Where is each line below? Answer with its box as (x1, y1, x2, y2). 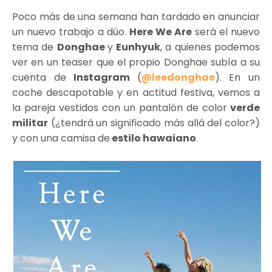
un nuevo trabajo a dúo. (12, 24, 129, 39)
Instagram (73, 70, 137, 84)
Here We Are (129, 24, 195, 39)
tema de (12, 39, 57, 54)
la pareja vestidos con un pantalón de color (12, 100, 227, 115)
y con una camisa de (12, 131, 110, 145)
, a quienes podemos (160, 39, 260, 54)
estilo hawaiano (110, 131, 196, 145)
